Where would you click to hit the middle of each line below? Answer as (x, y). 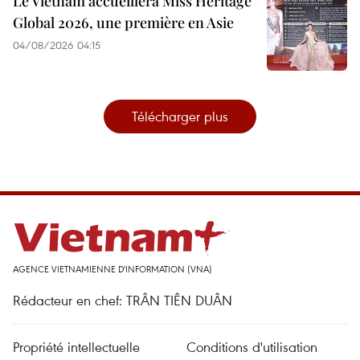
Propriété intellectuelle (76, 346)
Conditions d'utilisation (252, 346)
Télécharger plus (180, 116)
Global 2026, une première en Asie (123, 22)
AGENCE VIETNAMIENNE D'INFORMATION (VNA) (112, 268)
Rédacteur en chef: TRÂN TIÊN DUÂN (123, 300)
